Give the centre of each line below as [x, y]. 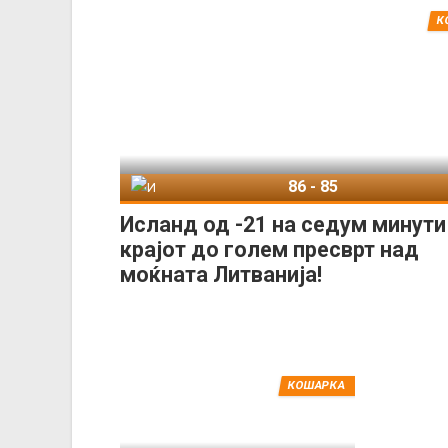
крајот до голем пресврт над [269, 249]
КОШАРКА [316, 385]
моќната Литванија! [221, 274]
